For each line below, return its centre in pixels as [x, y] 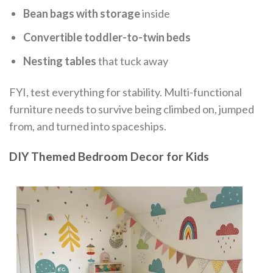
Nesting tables [60, 61]
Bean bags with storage [82, 14]
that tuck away [133, 61]
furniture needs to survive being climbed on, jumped [132, 109]
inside [155, 14]
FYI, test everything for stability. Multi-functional [126, 92]
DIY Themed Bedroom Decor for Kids [109, 156]
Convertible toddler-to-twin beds [107, 37]
